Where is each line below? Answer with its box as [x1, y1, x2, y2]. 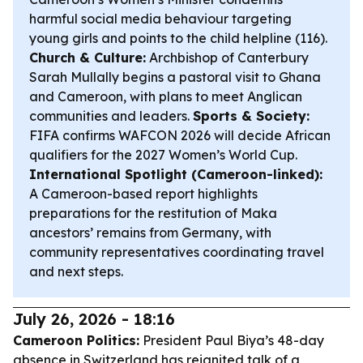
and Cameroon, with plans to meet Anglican [29, 88, 302, 105]
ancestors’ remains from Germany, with [29, 224, 271, 241]
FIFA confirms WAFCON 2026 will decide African [29, 127, 331, 143]
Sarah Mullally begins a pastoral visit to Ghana [29, 69, 321, 85]
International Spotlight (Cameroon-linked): [29, 166, 322, 182]
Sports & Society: [193, 108, 310, 124]
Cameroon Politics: [13, 332, 139, 348]
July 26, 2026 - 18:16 [13, 309, 175, 329]
